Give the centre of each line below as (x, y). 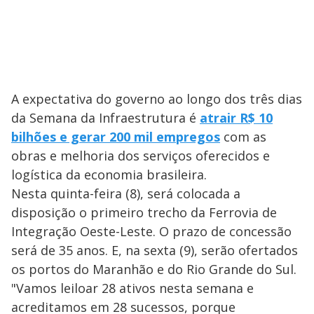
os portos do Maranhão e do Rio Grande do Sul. (154, 269)
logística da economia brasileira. (109, 175)
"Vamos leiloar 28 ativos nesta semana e (132, 288)
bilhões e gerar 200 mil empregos (116, 137)
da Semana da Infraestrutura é (105, 118)
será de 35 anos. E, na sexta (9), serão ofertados (155, 251)
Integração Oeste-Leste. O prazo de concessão (151, 232)
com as (243, 137)
